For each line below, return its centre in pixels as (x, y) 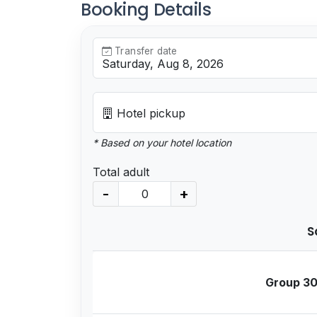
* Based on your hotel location (162, 142)
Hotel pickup (149, 113)
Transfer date (144, 51)
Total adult (121, 172)
